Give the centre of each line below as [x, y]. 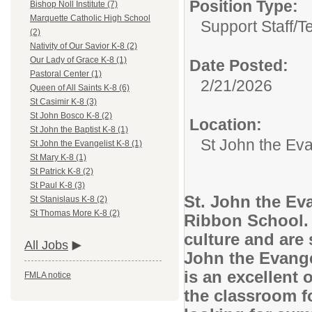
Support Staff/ [249, 26]
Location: [226, 125]
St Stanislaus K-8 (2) [69, 200]
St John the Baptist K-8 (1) [79, 130]
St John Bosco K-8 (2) [71, 116]
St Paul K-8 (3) [57, 186]
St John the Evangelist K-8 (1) [86, 144]
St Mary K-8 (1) [58, 158]
